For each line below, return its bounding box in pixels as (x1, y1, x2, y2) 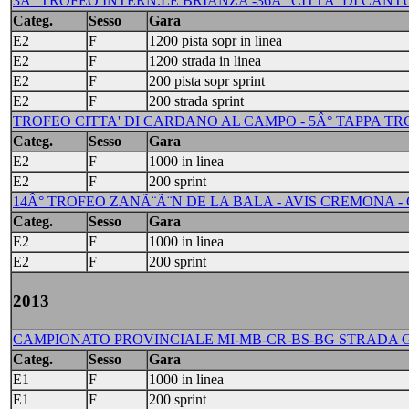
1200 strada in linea (149, 53, 261, 68)
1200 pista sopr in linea (149, 33, 282, 48)
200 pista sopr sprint (149, 73, 265, 89)
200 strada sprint (149, 93, 244, 109)
